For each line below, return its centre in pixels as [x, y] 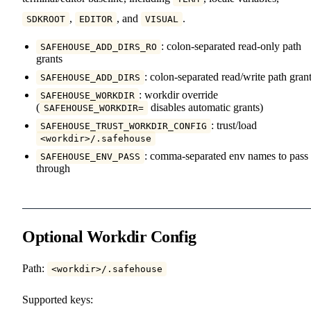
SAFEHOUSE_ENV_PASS [90, 156]
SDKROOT [46, 19]
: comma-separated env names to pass [226, 155]
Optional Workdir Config [109, 236]
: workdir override [178, 94]
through [53, 168]
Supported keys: [58, 299]
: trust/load [234, 125]
